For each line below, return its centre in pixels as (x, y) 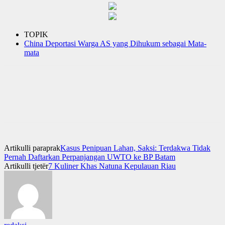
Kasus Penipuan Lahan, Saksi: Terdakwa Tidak (135, 148)
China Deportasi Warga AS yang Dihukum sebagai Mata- (115, 43)
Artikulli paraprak (32, 148)
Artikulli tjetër (26, 166)
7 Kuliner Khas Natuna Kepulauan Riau (112, 166)
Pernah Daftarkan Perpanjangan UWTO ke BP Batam (90, 157)
